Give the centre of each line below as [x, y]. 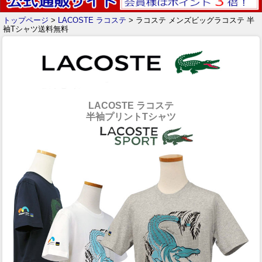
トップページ [26, 20]
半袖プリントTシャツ [131, 116]
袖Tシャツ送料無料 [36, 29]
